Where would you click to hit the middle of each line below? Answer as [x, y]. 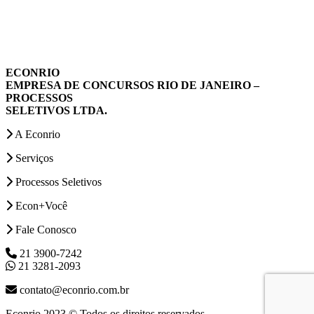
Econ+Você [40, 206]
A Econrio [36, 135]
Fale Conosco [45, 230]
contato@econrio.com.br [73, 290]
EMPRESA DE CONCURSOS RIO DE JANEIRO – [132, 86]
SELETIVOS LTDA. [56, 111]
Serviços [33, 158]
